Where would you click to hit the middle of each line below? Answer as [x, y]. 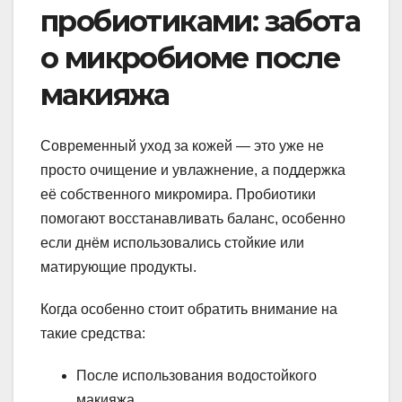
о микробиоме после [190, 58]
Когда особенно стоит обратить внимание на [189, 309]
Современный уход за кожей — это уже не [182, 145]
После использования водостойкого [197, 375]
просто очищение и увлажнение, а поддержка [193, 170]
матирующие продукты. [118, 267]
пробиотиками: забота [200, 22]
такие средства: [93, 333]
